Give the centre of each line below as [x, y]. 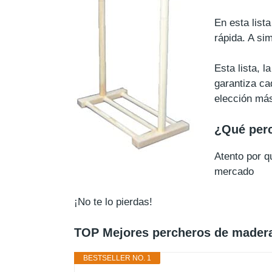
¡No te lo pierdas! [113, 202]
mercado [234, 171]
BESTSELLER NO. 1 [117, 258]
